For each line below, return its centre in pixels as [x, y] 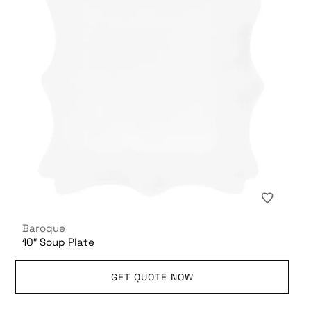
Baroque [44, 228]
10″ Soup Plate [59, 242]
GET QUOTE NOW [152, 277]
